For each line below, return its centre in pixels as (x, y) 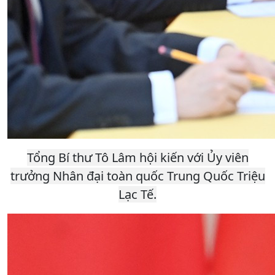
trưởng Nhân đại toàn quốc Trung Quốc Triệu (137, 176)
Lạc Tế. (137, 194)
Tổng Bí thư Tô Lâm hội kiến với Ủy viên (137, 157)
